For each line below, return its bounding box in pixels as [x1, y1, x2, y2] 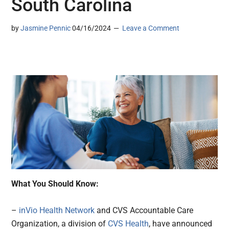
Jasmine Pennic [20, 24, 71, 33]
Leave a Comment [122, 24, 180, 33]
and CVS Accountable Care [95, 205, 194, 216]
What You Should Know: [11, 179, 101, 189]
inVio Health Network [17, 205, 95, 216]
